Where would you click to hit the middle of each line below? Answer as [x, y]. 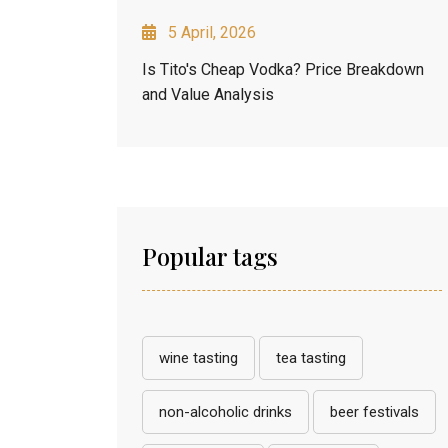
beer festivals [374, 411]
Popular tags [210, 255]
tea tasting [311, 357]
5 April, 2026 [212, 32]
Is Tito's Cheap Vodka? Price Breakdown [283, 69]
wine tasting [198, 357]
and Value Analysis [208, 94]
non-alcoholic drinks [225, 411]
